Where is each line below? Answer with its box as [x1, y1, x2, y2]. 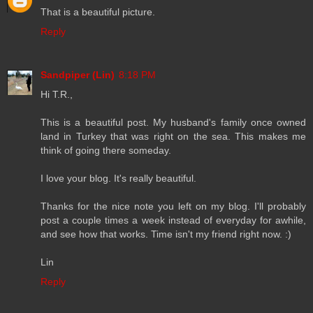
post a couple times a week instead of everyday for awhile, [41, 214, 306, 226]
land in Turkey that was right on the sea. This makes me [41, 131, 306, 143]
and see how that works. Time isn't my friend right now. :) [41, 228, 291, 240]
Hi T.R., [41, 89, 73, 101]
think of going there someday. [41, 145, 171, 156]
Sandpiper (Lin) [41, 69, 115, 81]
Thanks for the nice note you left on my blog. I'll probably [41, 201, 306, 212]
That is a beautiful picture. [41, 6, 155, 18]
